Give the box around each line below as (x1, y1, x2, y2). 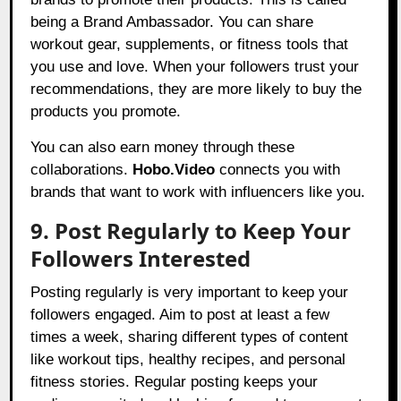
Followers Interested (30, 243, 252, 274)
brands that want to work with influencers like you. (30, 183, 366, 201)
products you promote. (30, 103, 182, 121)
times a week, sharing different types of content (30, 328, 349, 346)
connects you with (215, 161, 341, 179)
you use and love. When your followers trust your (30, 58, 360, 76)
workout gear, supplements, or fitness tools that (30, 36, 349, 54)
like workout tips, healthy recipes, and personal (30, 351, 346, 369)
